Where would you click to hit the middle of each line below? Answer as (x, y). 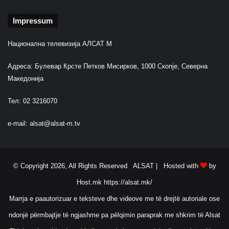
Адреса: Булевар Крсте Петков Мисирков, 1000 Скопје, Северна (108, 66)
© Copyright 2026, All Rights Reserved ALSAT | (88, 166)
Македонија (26, 79)
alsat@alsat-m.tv (55, 124)
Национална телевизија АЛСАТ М (60, 44)
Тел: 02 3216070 (32, 101)
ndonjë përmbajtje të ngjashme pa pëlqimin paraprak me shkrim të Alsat (114, 215)
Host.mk (89, 182)
